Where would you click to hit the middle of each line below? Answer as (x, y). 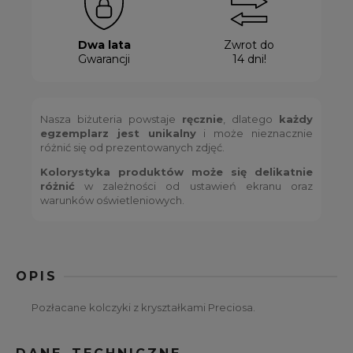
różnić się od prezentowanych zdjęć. (133, 148)
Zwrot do (249, 45)
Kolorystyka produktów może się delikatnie (176, 172)
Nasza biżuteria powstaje (111, 119)
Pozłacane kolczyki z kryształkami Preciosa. (143, 308)
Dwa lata (104, 45)
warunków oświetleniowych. (113, 201)
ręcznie (202, 119)
